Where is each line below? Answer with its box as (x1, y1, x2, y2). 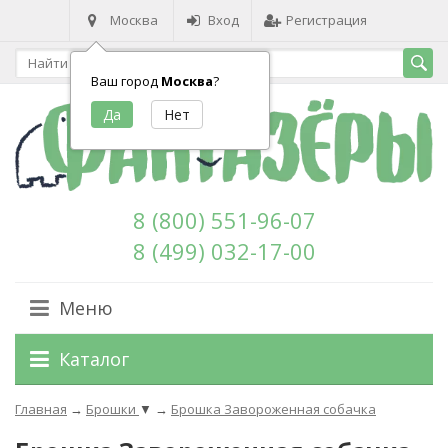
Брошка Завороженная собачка (171, 400, 376, 419)
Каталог (59, 347, 129, 372)
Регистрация (286, 11, 367, 29)
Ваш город (91, 72, 161, 90)
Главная (15, 400, 67, 419)
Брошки (86, 400, 139, 419)
